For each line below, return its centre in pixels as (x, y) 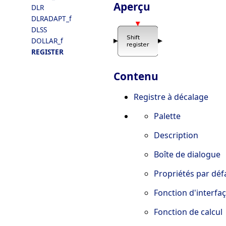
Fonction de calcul (188, 212)
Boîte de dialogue (187, 155)
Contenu (136, 76)
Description (176, 135)
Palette (167, 116)
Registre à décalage (171, 97)
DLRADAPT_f (51, 18)
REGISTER (47, 52)
